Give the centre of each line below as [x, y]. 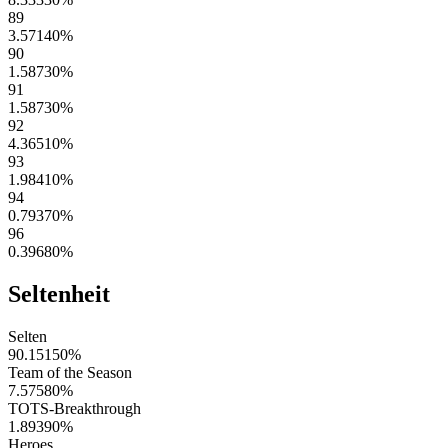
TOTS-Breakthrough [74, 408]
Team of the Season [70, 372]
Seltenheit [59, 293]
